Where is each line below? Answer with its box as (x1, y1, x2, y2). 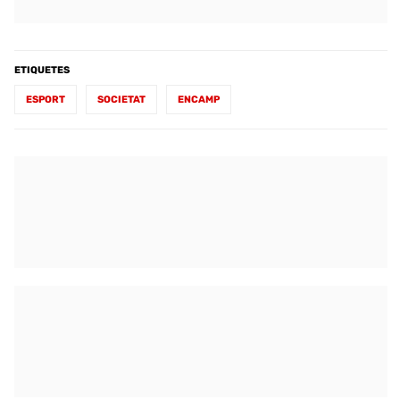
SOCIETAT (97, 94, 146, 106)
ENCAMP (178, 94, 220, 106)
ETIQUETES (14, 64, 70, 77)
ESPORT (26, 94, 65, 106)
